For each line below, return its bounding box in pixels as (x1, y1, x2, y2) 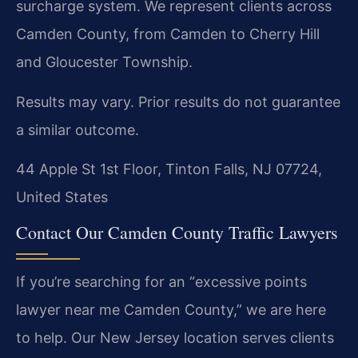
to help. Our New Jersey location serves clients (16, 329, 334, 347)
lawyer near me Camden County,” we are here (16, 301, 326, 319)
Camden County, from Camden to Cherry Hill (16, 26, 320, 43)
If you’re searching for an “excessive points (16, 273, 307, 291)
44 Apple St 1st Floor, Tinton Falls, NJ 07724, (16, 161, 322, 178)
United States (16, 189, 108, 206)
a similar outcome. (16, 121, 139, 138)
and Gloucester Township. (16, 54, 193, 71)
